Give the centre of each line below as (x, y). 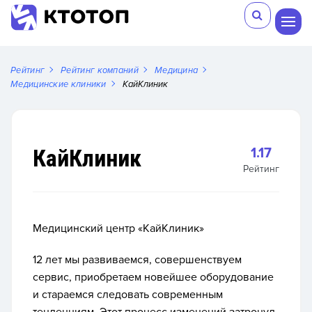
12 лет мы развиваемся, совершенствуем (137, 260)
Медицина (176, 70)
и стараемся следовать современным (128, 295)
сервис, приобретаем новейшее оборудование (153, 277)
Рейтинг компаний (100, 70)
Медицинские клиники (58, 84)
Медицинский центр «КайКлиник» (118, 228)
